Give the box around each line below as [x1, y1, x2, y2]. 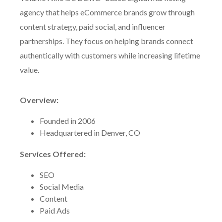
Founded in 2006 [40, 116, 96, 125]
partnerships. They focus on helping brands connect [20, 36, 193, 46]
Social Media [40, 182, 84, 191]
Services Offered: [20, 149, 86, 159]
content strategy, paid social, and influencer [20, 22, 166, 31]
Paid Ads [40, 206, 70, 215]
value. [20, 65, 39, 74]
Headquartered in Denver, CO [40, 128, 140, 137]
